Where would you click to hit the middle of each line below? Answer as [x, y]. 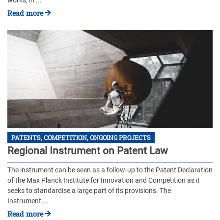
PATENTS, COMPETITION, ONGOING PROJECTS [81, 137]
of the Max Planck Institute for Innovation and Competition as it [104, 180]
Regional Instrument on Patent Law [88, 151]
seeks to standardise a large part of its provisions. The [89, 191]
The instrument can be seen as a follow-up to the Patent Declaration [110, 170]
